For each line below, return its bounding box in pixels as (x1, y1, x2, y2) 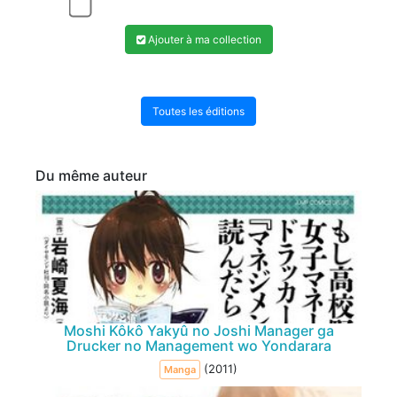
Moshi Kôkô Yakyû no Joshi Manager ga (63, 321, 334, 339)
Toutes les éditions (152, 104, 245, 118)
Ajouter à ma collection (144, 32, 261, 46)
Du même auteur (35, 166, 147, 184)
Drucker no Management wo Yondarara (66, 336, 331, 354)
